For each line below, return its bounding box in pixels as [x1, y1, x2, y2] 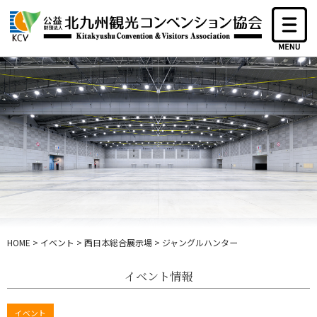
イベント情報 [125, 267, 192, 285]
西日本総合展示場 [84, 236, 152, 249]
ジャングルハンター [162, 236, 238, 249]
